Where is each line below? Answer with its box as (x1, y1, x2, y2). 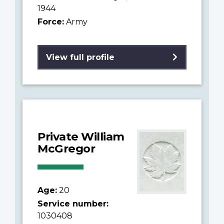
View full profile (46, 52, 114, 62)
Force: (37, 16, 64, 26)
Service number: (37, 198, 108, 208)
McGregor (37, 141, 95, 155)
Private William (37, 129, 124, 143)
